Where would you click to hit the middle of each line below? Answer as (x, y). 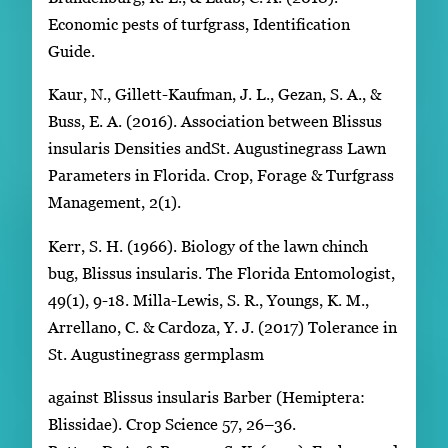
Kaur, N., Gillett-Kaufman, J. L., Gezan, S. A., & (214, 94)
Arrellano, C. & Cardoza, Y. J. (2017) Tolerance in (222, 326)
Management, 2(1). (114, 202)
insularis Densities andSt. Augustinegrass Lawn (217, 148)
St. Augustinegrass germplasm (156, 353)
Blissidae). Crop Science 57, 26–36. (172, 424)
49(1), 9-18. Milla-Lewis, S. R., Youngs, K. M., (208, 299)
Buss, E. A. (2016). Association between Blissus (215, 121)
